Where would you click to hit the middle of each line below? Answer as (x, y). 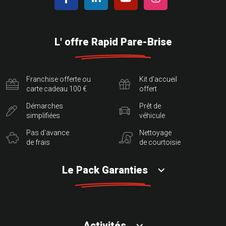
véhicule (152, 116)
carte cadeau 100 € (56, 89)
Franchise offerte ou (59, 79)
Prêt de (150, 106)
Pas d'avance (48, 133)
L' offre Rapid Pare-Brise (113, 42)
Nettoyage (155, 133)
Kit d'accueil (158, 79)
